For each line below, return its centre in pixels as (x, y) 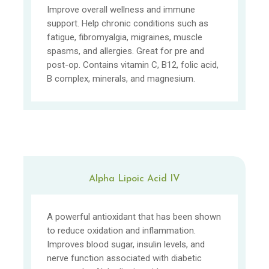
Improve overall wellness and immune (121, 10)
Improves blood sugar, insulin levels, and (126, 244)
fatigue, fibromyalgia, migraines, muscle (125, 38)
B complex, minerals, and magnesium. (121, 79)
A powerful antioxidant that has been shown (134, 216)
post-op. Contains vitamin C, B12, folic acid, (133, 65)
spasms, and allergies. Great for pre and (126, 51)
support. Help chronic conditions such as (128, 24)
